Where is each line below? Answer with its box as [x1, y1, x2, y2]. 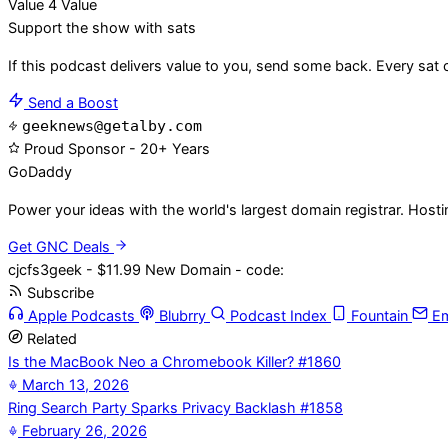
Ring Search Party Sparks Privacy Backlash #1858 [8, 399, 343, 418]
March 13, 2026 [22, 376, 129, 395]
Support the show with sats [8, 19, 196, 38]
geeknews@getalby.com [22, 118, 202, 135]
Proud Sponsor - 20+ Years [20, 140, 210, 159]
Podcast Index [226, 307, 331, 326]
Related [23, 330, 77, 349]
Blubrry [155, 307, 210, 326]
